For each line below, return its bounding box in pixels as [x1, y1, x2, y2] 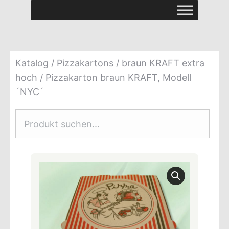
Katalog [15, 58, 49, 68]
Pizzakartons [57, 58, 113, 68]
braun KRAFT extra [122, 58, 204, 68]
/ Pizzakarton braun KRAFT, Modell [37, 72, 191, 83]
